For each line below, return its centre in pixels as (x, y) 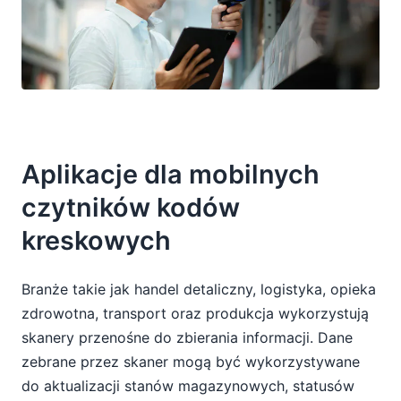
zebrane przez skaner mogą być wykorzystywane (191, 361)
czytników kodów (131, 207)
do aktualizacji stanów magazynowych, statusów (188, 385)
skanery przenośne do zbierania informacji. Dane (187, 337)
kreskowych (96, 240)
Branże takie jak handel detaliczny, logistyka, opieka (199, 289)
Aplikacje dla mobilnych (171, 174)
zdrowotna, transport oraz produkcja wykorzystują (195, 313)
